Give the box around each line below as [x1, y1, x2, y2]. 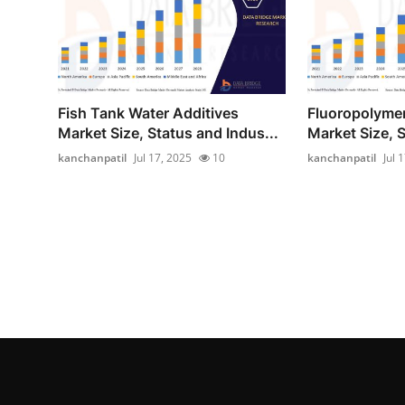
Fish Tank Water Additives [58, 104, 239, 123]
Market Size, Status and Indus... [58, 124, 278, 143]
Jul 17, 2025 [134, 150, 192, 166]
